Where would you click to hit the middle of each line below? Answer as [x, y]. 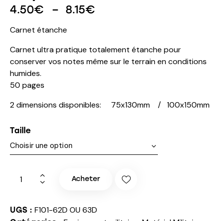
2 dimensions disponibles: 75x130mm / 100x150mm [110, 105]
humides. [26, 73]
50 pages [27, 85]
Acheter [86, 179]
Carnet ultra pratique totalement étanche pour [95, 49]
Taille [20, 130]
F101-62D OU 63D [66, 210]
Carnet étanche [38, 30]
